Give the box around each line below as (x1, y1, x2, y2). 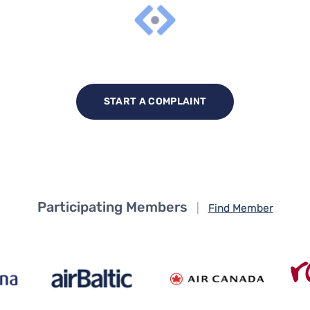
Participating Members (37, 198, 188, 215)
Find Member (208, 201, 273, 215)
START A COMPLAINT (103, 95, 207, 107)
